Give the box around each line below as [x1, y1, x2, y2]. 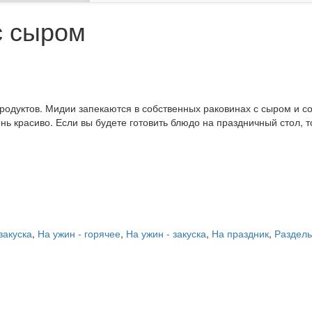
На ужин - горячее [38, 226, 120, 241]
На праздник [212, 226, 269, 241]
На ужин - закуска [126, 226, 206, 241]
